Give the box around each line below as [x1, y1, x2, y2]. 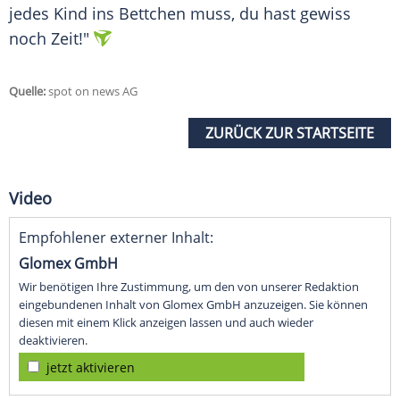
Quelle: [9, 83, 46, 100]
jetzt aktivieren [46, 359, 135, 377]
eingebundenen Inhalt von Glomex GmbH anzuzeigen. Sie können [19, 296, 368, 313]
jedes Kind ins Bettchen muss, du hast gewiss [9, 3, 351, 25]
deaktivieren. [19, 332, 87, 349]
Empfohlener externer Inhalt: [19, 228, 213, 248]
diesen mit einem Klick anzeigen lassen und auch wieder [19, 314, 313, 331]
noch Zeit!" [9, 28, 89, 50]
